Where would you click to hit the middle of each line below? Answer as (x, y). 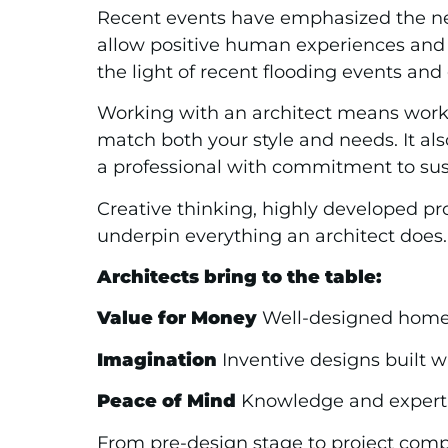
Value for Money (177, 318)
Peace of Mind (166, 401)
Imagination (157, 359)
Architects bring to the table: (239, 277)
